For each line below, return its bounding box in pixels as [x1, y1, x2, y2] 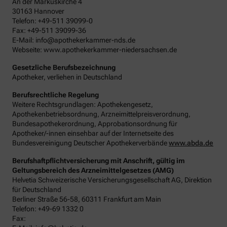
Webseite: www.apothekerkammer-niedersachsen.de [12, 45, 177, 54]
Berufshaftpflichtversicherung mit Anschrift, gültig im [12, 156, 185, 165]
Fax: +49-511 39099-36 [12, 26, 86, 34]
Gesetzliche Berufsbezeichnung [12, 63, 116, 71]
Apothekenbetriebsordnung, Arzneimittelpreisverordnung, [12, 109, 191, 118]
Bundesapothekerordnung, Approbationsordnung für [12, 119, 177, 128]
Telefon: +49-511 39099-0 [12, 16, 93, 25]
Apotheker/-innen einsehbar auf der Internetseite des [12, 129, 174, 137]
